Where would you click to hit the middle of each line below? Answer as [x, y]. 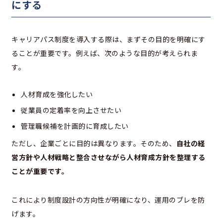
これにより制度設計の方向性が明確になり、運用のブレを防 [108, 199]
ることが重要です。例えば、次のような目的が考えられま [105, 53]
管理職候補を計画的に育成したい [75, 126]
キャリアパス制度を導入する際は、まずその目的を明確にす [109, 39]
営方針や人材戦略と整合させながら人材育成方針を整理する [109, 157]
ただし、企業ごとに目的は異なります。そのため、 [94, 143]
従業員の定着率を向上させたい [71, 110]
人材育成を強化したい [57, 94]
